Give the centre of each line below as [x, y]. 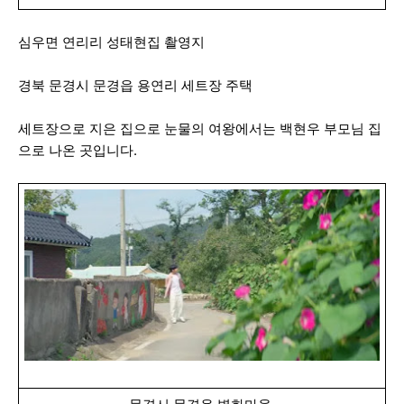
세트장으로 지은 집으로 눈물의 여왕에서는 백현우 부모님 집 [200, 129]
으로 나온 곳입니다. [78, 150]
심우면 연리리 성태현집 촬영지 [111, 42]
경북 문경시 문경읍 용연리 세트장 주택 [135, 85]
